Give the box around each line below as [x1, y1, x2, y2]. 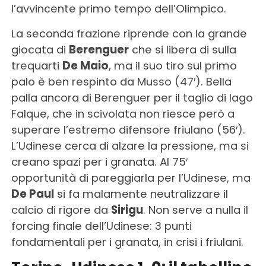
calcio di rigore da [11, 202, 111, 218]
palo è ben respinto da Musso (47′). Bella [11, 74, 232, 90]
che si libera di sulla [128, 42, 236, 58]
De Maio [62, 58, 109, 74]
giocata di [11, 42, 69, 58]
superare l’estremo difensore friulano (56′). [11, 122, 245, 138]
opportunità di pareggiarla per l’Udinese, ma [11, 170, 251, 186]
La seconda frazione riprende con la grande [11, 26, 247, 42]
